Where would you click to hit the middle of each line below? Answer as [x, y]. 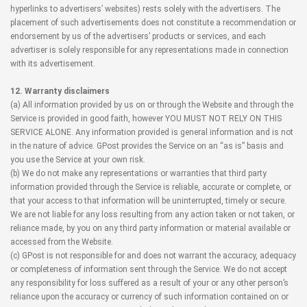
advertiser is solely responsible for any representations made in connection [149, 50]
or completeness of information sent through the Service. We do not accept [149, 269]
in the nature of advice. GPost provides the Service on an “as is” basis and [147, 146]
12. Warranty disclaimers [60, 91]
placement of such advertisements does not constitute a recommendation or [153, 23]
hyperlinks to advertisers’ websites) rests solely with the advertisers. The [145, 9]
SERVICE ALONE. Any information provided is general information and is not [152, 132]
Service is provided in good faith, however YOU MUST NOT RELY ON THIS [146, 119]
